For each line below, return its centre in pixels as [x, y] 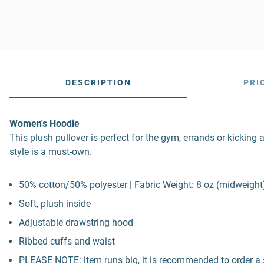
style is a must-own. [51, 152]
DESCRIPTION [98, 82]
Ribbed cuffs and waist [67, 241]
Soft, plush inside [55, 204]
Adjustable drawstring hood [76, 222]
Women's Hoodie [44, 123]
